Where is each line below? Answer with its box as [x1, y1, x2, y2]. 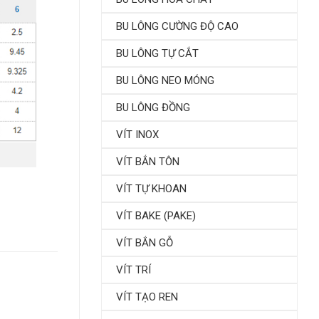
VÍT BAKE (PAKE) [116, 209, 196, 223]
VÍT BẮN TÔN [116, 155, 179, 169]
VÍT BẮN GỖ [116, 236, 173, 250]
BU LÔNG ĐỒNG [116, 101, 190, 115]
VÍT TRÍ [116, 263, 151, 277]
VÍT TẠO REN [116, 291, 178, 304]
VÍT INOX [116, 128, 159, 142]
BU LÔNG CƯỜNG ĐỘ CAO [116, 20, 239, 33]
